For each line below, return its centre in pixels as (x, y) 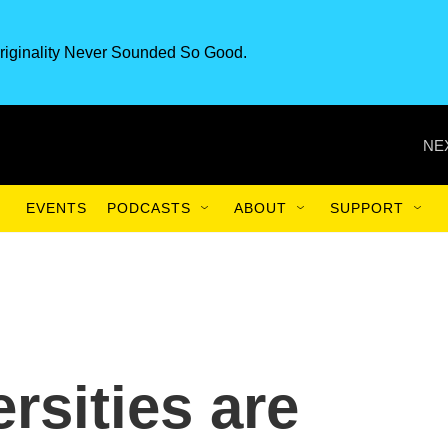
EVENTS (56, 208)
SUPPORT (367, 208)
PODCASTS (149, 208)
